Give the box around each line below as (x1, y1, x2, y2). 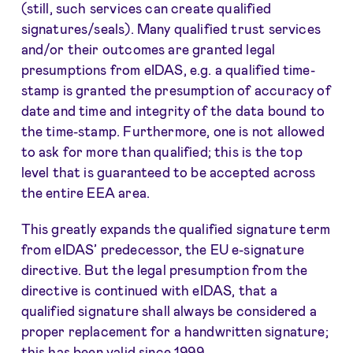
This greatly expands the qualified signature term (20, 221, 331, 237)
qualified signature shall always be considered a (20, 303, 317, 319)
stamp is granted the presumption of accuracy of (20, 82, 331, 98)
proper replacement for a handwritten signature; (20, 323, 329, 340)
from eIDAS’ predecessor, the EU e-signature (20, 241, 305, 258)
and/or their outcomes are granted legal (20, 41, 276, 58)
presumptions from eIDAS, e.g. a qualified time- (20, 61, 315, 78)
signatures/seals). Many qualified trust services (20, 20, 321, 37)
